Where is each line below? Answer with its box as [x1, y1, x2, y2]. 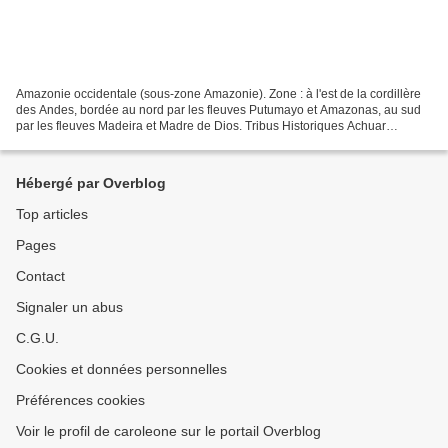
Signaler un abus [16, 299, 123, 315]
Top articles [16, 206, 88, 222]
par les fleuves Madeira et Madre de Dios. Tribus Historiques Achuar [16, 118, 386, 133]
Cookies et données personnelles [16, 361, 227, 377]
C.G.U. [16, 330, 59, 346]
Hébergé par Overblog [16, 175, 166, 191]
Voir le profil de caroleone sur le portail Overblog [16, 423, 321, 439]
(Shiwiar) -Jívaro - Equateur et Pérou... [16, 134, 223, 149]
